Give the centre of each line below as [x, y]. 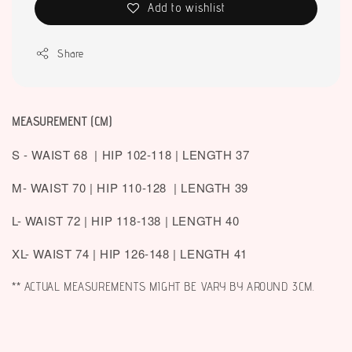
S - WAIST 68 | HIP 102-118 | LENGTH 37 [131, 154]
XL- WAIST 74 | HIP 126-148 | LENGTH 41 [130, 253]
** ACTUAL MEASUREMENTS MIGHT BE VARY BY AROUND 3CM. [163, 286]
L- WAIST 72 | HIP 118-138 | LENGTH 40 [126, 220]
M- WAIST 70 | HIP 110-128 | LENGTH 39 [130, 187]
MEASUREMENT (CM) [62, 121]
